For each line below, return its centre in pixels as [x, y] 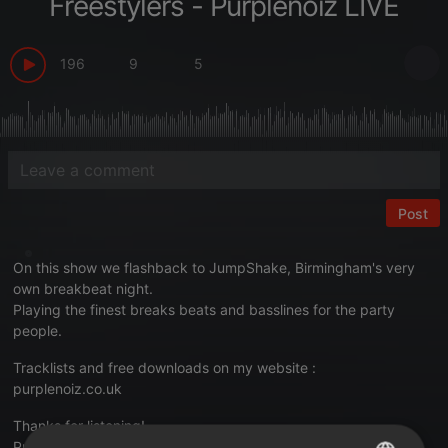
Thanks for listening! [79, 425]
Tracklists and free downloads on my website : [164, 367]
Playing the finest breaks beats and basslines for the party [204, 309]
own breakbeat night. [83, 288]
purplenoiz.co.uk [67, 388]
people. [37, 330]
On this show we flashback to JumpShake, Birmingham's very [214, 267]
